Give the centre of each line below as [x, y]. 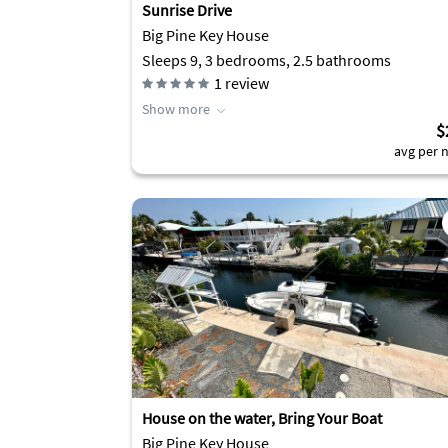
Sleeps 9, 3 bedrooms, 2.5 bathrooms [266, 60]
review [245, 83]
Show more [176, 109]
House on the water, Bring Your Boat [262, 418]
